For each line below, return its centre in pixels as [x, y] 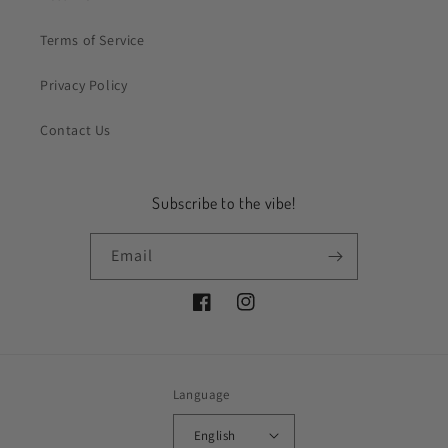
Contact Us [75, 130]
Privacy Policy [84, 85]
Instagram [269, 312]
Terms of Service [92, 40]
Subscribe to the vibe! [224, 203]
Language [201, 395]
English [214, 435]
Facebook [223, 312]
